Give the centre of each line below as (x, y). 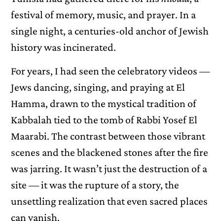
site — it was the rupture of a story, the (95, 184)
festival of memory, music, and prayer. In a (104, 15)
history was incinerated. (64, 47)
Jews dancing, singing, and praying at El (98, 87)
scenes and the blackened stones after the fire (110, 152)
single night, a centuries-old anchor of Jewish (110, 31)
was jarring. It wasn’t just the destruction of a (109, 168)
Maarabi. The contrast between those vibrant (108, 136)
